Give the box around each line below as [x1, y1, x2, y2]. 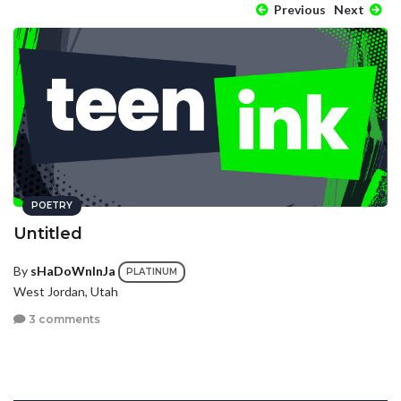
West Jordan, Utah [13, 283, 118, 299]
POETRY [31, 199, 73, 211]
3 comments [26, 312, 100, 327]
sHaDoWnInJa [30, 262, 115, 278]
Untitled [13, 223, 82, 243]
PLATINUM [126, 265, 177, 277]
